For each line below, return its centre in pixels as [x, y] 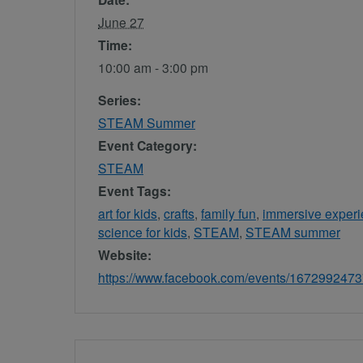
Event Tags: [135, 191]
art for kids [128, 214]
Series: [120, 100]
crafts [179, 214]
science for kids [143, 232]
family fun [228, 214]
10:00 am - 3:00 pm [153, 68]
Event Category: [147, 146]
